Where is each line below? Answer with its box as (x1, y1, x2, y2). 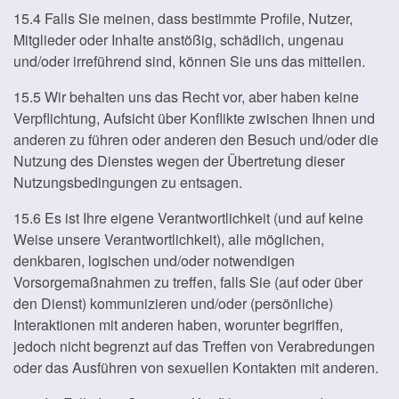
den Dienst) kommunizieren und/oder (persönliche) (13, 293, 333, 313)
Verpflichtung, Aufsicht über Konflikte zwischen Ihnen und (13, 108, 375, 128)
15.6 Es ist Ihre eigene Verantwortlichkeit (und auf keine (13, 208, 363, 228)
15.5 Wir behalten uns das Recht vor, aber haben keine (13, 86, 359, 107)
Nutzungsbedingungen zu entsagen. (13, 172, 242, 192)
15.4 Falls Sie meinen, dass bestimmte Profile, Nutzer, (13, 8, 353, 28)
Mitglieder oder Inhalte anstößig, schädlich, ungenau (13, 29, 344, 50)
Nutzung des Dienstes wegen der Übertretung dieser (13, 151, 345, 171)
